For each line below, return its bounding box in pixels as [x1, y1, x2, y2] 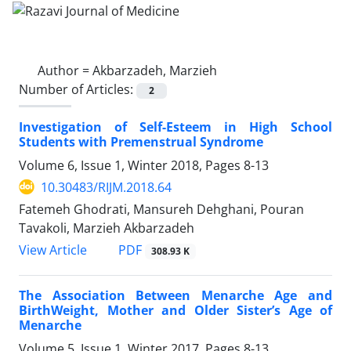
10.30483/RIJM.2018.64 [41, 178, 172, 196]
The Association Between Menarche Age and [19, 287, 332, 305]
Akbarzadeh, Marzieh [92, 61, 217, 79]
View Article [19, 241, 87, 259]
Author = [38, 61, 92, 79]
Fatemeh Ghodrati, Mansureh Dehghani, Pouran [19, 200, 304, 218]
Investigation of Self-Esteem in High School [19, 118, 332, 136]
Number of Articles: [19, 80, 136, 98]
